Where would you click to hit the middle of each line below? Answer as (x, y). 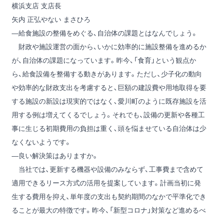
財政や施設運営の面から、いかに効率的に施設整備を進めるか (109, 47)
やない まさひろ (66, 19)
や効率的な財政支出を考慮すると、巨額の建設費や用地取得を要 (109, 88)
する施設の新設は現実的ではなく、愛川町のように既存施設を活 (109, 101)
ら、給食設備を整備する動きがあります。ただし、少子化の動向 (107, 74)
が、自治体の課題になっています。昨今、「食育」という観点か (104, 60)
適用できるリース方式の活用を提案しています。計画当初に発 (106, 183)
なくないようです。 (42, 142)
